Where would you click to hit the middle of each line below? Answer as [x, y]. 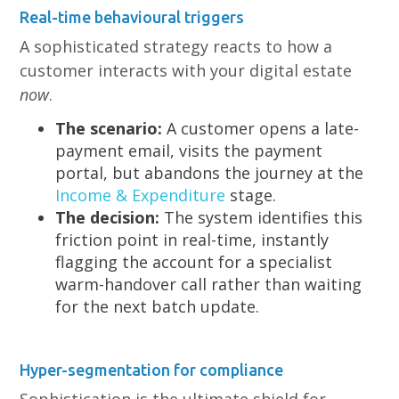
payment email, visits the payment [189, 151]
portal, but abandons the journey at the [210, 173]
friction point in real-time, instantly [192, 240]
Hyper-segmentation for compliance [152, 370]
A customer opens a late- [261, 128]
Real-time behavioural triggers [132, 17]
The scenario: [109, 128]
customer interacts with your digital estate [186, 70]
